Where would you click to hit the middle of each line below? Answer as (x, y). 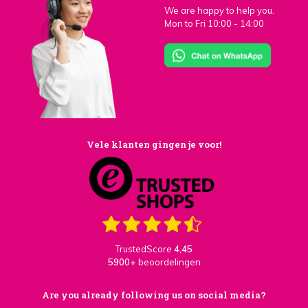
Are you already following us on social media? (154, 295)
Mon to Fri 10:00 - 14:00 (214, 24)
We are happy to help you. (219, 11)
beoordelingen (169, 262)
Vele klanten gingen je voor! (154, 144)
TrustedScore (145, 249)
